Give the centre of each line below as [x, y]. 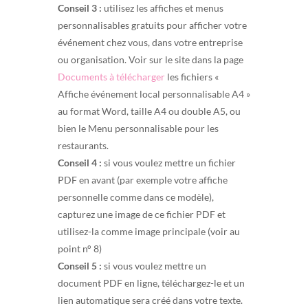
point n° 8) [80, 248]
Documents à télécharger [111, 76]
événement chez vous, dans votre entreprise [150, 42]
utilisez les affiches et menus [163, 8]
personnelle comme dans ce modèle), [136, 197]
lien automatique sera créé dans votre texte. [150, 300]
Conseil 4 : [80, 162]
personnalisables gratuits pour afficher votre [152, 25]
